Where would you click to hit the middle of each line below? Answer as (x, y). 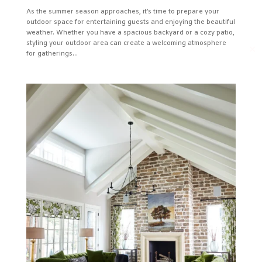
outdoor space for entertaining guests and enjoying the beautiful (130, 23)
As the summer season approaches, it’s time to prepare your (123, 12)
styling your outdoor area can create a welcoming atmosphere (126, 44)
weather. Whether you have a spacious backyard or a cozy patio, (130, 33)
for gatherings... (52, 54)
